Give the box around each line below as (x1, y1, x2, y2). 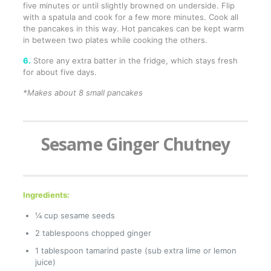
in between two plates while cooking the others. (22, 35, 207, 45)
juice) (34, 257, 56, 267)
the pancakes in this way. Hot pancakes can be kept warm (22, 24, 244, 34)
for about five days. (22, 67, 97, 77)
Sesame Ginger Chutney (41, 132, 230, 156)
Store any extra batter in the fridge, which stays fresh (30, 56, 238, 66)
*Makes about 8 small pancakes (22, 88, 143, 98)
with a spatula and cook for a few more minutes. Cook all (22, 12, 238, 22)
